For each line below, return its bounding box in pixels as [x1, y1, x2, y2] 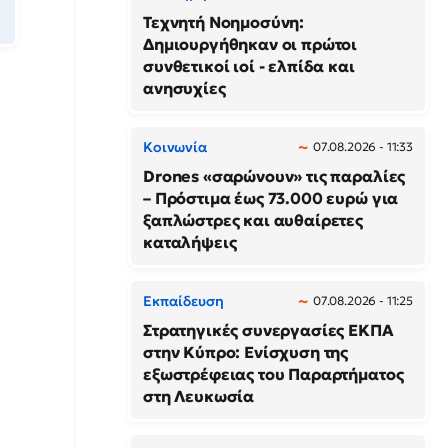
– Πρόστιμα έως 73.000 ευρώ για [143, 188, 399, 208]
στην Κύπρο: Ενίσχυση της [143, 342, 349, 362]
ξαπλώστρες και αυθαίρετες [143, 210, 363, 230]
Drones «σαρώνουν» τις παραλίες [143, 166, 406, 186]
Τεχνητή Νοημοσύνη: [143, 12, 305, 32]
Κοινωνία [143, 138, 208, 156]
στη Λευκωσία [143, 386, 255, 406]
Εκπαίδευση [143, 292, 224, 310]
